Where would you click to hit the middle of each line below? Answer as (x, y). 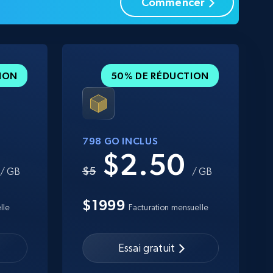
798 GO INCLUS (120, 140)
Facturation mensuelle (168, 207)
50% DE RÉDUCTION (160, 75)
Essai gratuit (147, 248)
